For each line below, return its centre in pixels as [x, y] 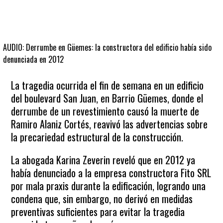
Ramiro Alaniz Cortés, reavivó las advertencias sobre [110, 124]
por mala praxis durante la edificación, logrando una [109, 186]
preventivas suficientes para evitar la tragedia [98, 212]
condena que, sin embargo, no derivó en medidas [102, 199]
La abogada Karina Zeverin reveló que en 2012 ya [103, 160]
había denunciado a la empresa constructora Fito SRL [111, 173]
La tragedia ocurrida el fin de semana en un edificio [108, 85]
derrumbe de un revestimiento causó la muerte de [105, 111]
